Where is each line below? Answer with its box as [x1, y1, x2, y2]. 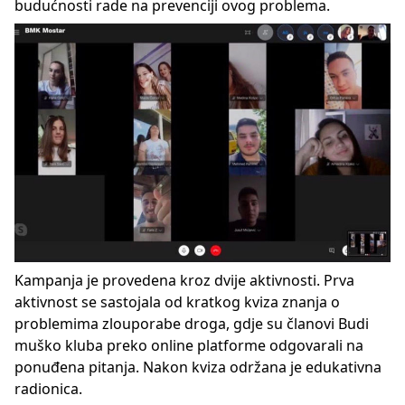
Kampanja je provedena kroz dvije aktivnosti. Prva [14, 270, 354, 290]
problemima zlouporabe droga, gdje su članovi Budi [14, 314, 369, 334]
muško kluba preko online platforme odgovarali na [14, 335, 363, 355]
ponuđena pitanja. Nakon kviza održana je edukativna [14, 357, 381, 377]
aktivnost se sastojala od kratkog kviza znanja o [14, 292, 340, 312]
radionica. [14, 379, 82, 399]
